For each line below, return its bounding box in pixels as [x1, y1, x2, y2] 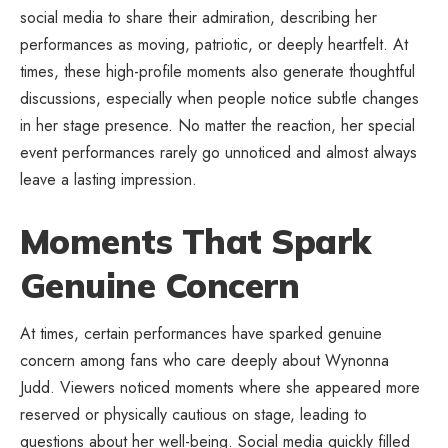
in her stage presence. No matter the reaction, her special [20, 113, 415, 137]
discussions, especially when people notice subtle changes [20, 86, 419, 110]
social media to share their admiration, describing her [20, 5, 377, 29]
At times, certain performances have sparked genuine [20, 322, 382, 346]
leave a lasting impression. [20, 167, 197, 191]
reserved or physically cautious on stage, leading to [20, 403, 367, 427]
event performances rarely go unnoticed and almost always [20, 140, 417, 164]
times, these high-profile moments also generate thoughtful [20, 59, 415, 83]
